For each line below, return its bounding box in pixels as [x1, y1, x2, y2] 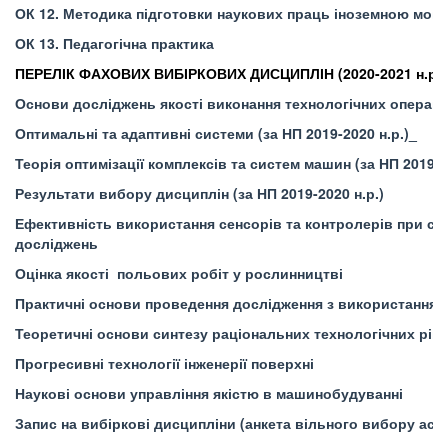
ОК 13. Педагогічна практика [15, 33, 214, 53]
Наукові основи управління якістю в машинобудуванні [15, 383, 403, 403]
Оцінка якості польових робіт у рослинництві [15, 263, 343, 283]
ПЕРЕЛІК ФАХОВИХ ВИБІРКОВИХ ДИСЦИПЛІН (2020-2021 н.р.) [15, 63, 446, 83]
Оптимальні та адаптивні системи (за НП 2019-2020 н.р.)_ [15, 123, 417, 143]
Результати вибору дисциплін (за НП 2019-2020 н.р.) [15, 183, 384, 203]
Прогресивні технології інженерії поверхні [15, 353, 314, 373]
